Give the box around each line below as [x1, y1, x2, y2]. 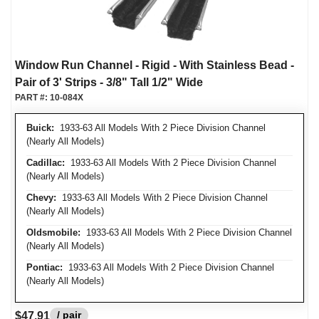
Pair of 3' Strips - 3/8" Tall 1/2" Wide [15, 76, 203, 88]
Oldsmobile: [26, 227, 80, 238]
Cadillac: [26, 157, 65, 168]
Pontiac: [26, 262, 63, 273]
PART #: [15, 93, 50, 103]
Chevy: [26, 192, 56, 203]
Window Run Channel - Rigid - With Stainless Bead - [15, 59, 294, 71]
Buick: [26, 122, 54, 133]
